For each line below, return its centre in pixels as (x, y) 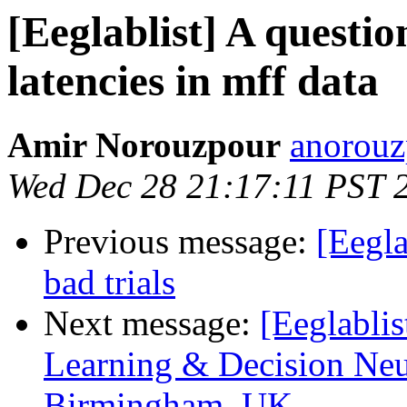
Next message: (152, 323)
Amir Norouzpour (144, 145)
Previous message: (180, 242)
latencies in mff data (193, 81)
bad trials (109, 283)
